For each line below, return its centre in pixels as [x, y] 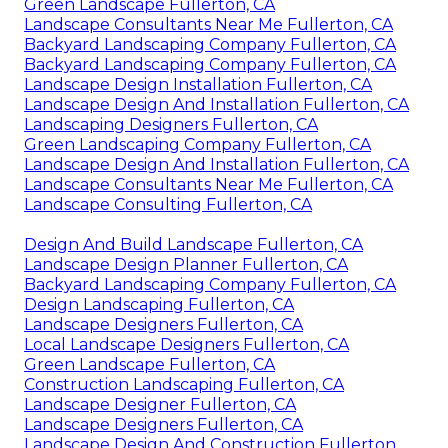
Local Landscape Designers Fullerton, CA [186, 344]
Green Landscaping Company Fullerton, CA [197, 144]
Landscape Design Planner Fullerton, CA [186, 264]
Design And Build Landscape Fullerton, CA [193, 244]
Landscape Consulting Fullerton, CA [168, 204]
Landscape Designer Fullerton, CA [160, 404]
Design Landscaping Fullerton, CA [159, 304]
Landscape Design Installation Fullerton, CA [198, 84]
